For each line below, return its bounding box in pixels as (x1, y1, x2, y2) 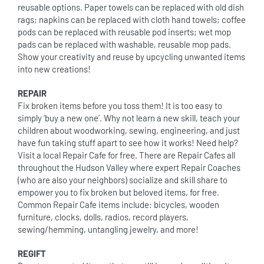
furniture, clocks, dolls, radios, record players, (18, 212, 189, 222)
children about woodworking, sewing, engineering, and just (18, 125, 240, 136)
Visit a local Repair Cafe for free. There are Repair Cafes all (18, 150, 235, 160)
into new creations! (18, 64, 91, 74)
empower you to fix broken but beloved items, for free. (18, 187, 219, 197)
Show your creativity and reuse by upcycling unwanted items (18, 51, 245, 62)
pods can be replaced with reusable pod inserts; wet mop (18, 27, 231, 37)
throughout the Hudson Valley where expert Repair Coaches (18, 162, 240, 173)
